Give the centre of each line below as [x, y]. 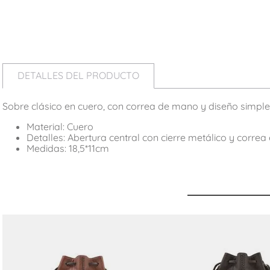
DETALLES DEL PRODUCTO [78, 76]
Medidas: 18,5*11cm [68, 148]
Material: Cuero [60, 126]
